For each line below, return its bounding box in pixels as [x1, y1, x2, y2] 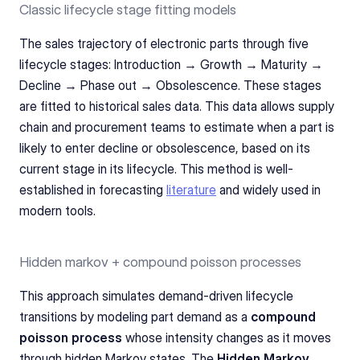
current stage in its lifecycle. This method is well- [19, 160, 293, 177]
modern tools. [19, 202, 96, 219]
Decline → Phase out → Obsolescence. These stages [19, 76, 321, 93]
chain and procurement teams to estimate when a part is [19, 118, 334, 135]
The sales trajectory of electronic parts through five [19, 35, 309, 51]
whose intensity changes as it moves [122, 329, 331, 346]
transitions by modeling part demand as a [19, 308, 251, 325]
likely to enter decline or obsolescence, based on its [19, 139, 310, 156]
